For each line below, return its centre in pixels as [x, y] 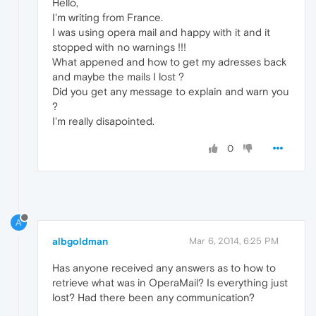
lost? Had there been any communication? [153, 298]
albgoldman [80, 242]
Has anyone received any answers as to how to [164, 268]
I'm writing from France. [108, 18]
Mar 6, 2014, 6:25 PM [234, 241]
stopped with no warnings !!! [119, 47]
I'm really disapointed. [103, 121]
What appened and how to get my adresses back [169, 62]
